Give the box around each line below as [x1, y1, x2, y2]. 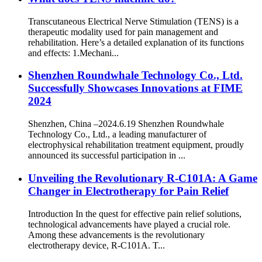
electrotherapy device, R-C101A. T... [28, 240, 165, 250]
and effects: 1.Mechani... [28, 47, 119, 58]
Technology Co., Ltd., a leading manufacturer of [28, 129, 206, 140]
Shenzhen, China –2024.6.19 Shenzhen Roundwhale [28, 119, 224, 129]
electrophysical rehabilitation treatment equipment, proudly [28, 140, 244, 150]
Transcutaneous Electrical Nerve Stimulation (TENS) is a [28, 16, 239, 26]
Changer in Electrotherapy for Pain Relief [28, 184, 229, 197]
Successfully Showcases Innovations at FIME [28, 82, 243, 95]
